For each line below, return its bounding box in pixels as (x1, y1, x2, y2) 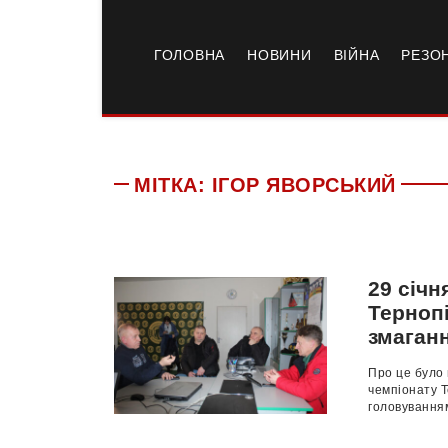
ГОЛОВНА (153, 47, 226, 63)
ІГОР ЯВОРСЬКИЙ (211, 174, 396, 196)
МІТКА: (134, 174, 212, 196)
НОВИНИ (247, 47, 312, 63)
